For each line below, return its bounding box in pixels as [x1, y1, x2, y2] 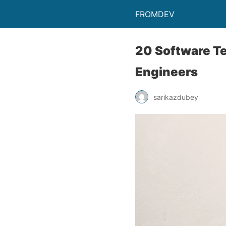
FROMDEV [135, 9, 175, 19]
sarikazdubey [153, 92, 198, 101]
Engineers [135, 65, 198, 79]
